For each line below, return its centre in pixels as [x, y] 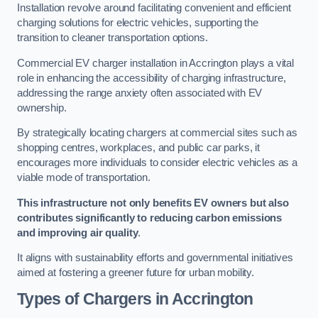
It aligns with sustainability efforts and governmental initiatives [155, 258]
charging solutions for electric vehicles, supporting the [138, 23]
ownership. [42, 108]
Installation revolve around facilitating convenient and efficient [154, 8]
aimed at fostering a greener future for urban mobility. [136, 273]
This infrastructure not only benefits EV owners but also [153, 203]
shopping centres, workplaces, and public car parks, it [139, 148]
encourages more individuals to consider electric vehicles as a [157, 163]
